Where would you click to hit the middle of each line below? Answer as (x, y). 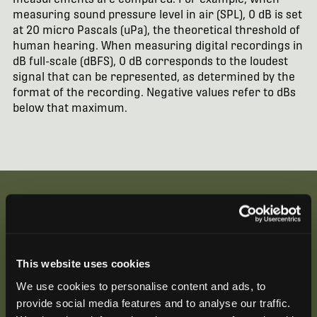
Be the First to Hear (132, 243)
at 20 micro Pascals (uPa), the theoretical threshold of (156, 30)
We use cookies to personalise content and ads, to (141, 286)
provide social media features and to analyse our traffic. (154, 302)
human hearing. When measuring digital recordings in (157, 45)
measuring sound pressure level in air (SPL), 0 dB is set (157, 14)
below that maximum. (70, 108)
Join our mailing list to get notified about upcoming (150, 273)
